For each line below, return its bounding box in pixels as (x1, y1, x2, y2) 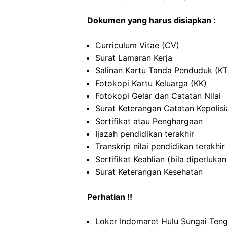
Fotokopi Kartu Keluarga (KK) (95, 78, 207, 88)
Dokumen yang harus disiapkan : (87, 15, 216, 25)
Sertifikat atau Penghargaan (95, 116, 203, 126)
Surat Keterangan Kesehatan (95, 167, 203, 177)
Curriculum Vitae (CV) (95, 40, 179, 50)
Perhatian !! (87, 192, 132, 202)
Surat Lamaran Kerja (95, 53, 172, 63)
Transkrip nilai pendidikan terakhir (95, 141, 225, 152)
